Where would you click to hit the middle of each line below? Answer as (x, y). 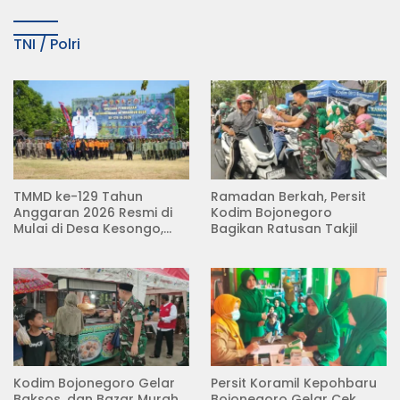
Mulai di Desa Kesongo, (88, 228)
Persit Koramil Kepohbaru (294, 383)
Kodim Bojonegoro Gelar (94, 383)
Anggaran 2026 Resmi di (93, 212)
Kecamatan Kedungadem (98, 244)
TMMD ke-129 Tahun (78, 196)
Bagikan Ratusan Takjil (284, 228)
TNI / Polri (47, 44)
